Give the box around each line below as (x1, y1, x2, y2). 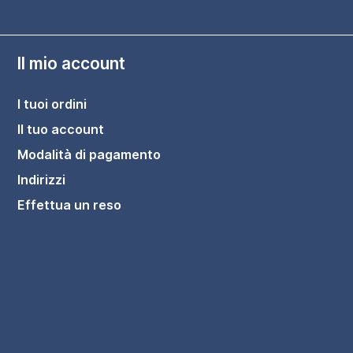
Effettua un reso (17, 197, 122, 214)
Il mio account (17, 54, 126, 74)
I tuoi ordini (17, 96, 87, 113)
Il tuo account (17, 121, 105, 138)
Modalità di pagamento (17, 147, 162, 163)
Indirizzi (17, 172, 66, 188)
